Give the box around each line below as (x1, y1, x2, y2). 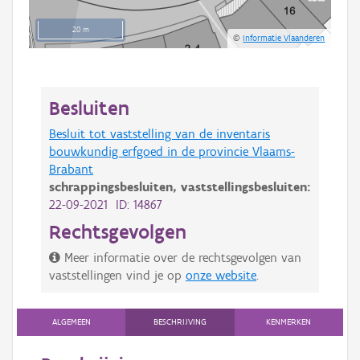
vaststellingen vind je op (49, 267, 186, 283)
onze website (186, 267, 256, 283)
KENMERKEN (266, 316, 312, 327)
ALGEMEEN (51, 316, 91, 327)
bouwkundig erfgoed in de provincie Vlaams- (49, 143, 295, 159)
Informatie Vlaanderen (243, 32, 325, 44)
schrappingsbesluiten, (49, 178, 181, 194)
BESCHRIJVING (153, 316, 207, 327)
